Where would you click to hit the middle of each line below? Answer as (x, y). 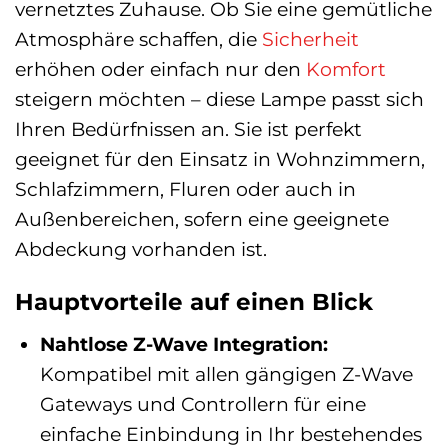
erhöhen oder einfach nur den (160, 68)
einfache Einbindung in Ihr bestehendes (230, 433)
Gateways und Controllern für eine (202, 403)
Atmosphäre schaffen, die (138, 38)
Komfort (346, 68)
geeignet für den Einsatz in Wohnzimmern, (220, 158)
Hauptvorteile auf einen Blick (194, 302)
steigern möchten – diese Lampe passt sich (219, 98)
